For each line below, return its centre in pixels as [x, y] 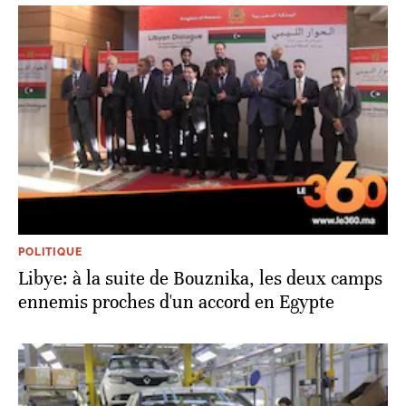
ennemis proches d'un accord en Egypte [176, 302]
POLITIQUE [50, 251]
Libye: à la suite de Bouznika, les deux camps [200, 278]
